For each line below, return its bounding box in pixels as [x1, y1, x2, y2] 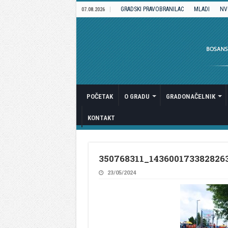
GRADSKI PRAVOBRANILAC [120, 6, 184, 13]
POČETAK [86, 93, 113, 100]
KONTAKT [87, 114, 115, 122]
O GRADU [124, 93, 150, 100]
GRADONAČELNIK [165, 93, 215, 100]
